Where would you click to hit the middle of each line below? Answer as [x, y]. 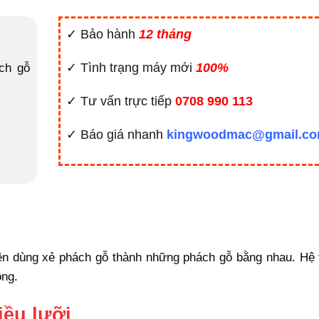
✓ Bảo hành [102, 34]
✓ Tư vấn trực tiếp [120, 101]
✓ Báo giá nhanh [116, 135]
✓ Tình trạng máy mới [131, 67]
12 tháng [165, 34]
